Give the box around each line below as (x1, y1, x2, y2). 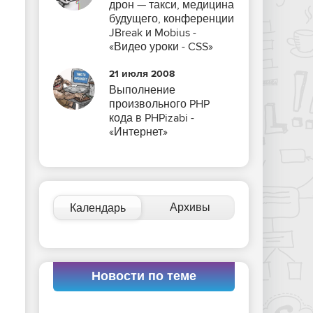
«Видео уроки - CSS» (109, 40, 213, 54)
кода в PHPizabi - (109, 111, 194, 125)
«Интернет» (109, 125, 168, 139)
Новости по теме (92, 269, 196, 284)
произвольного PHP (109, 97, 210, 111)
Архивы (170, 201, 211, 214)
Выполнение (109, 83, 175, 97)
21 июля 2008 (109, 68, 175, 80)
